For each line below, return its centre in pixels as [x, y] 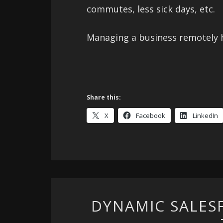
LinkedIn [205, 115]
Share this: [104, 97]
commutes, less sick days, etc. [151, 9]
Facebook [151, 115]
